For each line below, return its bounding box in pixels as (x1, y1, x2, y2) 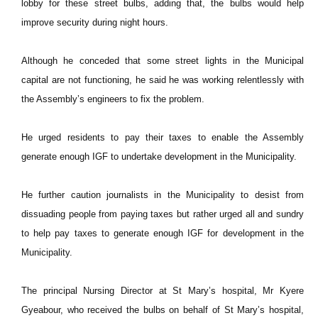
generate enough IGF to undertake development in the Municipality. (21, 151, 297, 162)
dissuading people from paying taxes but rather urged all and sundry (21, 209, 304, 219)
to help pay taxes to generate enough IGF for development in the (21, 228, 304, 238)
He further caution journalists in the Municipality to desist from (21, 190, 304, 200)
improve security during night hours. (21, 17, 168, 28)
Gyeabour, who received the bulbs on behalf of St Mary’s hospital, (21, 305, 304, 315)
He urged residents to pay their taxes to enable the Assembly (21, 132, 304, 143)
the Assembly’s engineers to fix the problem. (21, 94, 204, 104)
